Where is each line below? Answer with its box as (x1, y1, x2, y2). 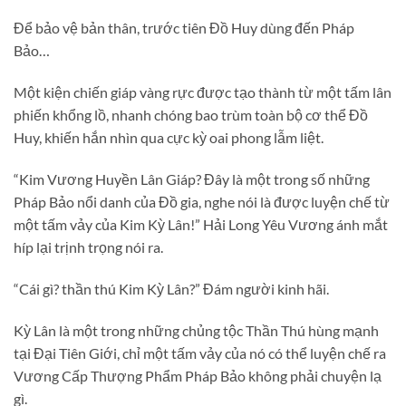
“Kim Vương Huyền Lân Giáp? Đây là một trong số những (14, 170, 370, 188)
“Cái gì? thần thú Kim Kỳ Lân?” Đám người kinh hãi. (14, 279, 329, 297)
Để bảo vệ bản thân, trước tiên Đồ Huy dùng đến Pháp (14, 19, 354, 37)
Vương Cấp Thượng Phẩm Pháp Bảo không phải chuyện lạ (14, 366, 382, 384)
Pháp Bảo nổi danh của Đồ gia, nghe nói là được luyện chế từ (14, 193, 390, 211)
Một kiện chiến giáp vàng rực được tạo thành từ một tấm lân (14, 83, 391, 101)
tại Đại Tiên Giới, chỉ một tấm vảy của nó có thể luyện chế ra (14, 343, 386, 362)
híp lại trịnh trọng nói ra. (14, 238, 163, 256)
